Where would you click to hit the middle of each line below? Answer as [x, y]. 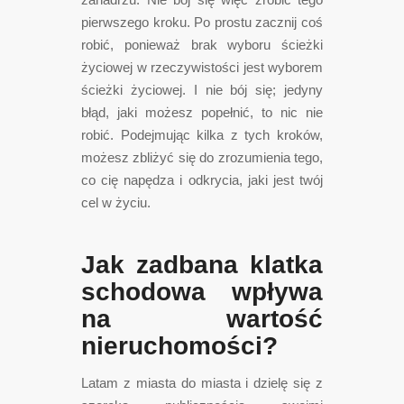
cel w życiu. [116, 202]
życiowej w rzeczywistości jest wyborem [202, 67]
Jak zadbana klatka [202, 265]
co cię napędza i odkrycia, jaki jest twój [202, 180]
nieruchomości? [179, 346]
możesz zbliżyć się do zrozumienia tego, [202, 157]
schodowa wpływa [202, 292]
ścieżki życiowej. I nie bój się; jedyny [202, 90]
